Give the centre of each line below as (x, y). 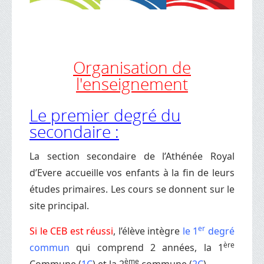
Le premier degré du (105, 115)
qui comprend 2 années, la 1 (146, 247)
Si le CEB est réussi (72, 231)
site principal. (59, 205)
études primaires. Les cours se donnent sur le (132, 189)
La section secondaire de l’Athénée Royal (132, 156)
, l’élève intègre (148, 231)
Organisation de (132, 67)
